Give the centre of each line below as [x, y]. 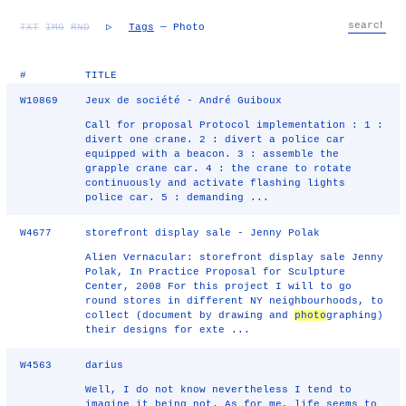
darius [105, 365]
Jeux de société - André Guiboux [184, 101]
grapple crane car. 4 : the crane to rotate [219, 169]
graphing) [355, 315]
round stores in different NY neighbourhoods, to [235, 301]
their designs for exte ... [168, 330]
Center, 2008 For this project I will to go [219, 286]
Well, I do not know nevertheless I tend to [219, 390]
